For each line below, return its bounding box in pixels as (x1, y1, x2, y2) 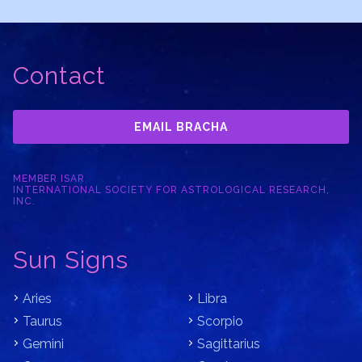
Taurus (23, 314, 62, 329)
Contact (13, 61, 106, 90)
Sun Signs (13, 246, 128, 274)
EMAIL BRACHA (134, 120, 228, 133)
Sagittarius (197, 336, 260, 351)
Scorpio (197, 314, 243, 329)
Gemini (23, 336, 64, 351)
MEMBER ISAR (13, 173, 85, 184)
